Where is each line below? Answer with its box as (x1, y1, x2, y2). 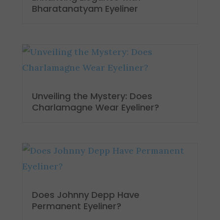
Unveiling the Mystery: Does (31, 90, 152, 103)
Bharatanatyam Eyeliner (31, 2, 138, 15)
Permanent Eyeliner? (31, 200, 121, 213)
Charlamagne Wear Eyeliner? (31, 101, 159, 114)
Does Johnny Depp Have (31, 189, 139, 201)
